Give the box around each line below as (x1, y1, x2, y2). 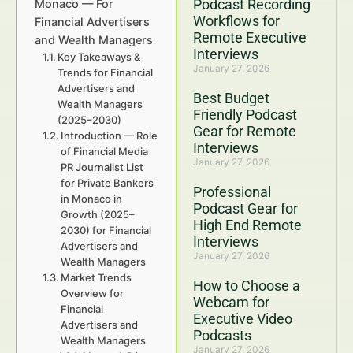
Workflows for (193, 13, 280, 29)
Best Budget (193, 90, 269, 106)
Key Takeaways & (58, 50, 141, 63)
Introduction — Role (61, 129, 158, 142)
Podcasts (193, 327, 251, 344)
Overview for (61, 287, 124, 299)
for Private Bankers (61, 176, 154, 189)
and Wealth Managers (34, 33, 153, 46)
